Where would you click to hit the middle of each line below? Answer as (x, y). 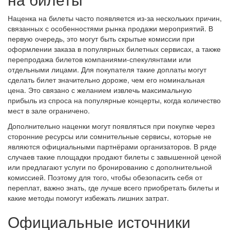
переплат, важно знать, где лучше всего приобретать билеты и (113, 187)
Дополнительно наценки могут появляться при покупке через (111, 126)
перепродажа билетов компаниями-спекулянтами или (99, 59)
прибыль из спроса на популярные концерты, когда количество (114, 100)
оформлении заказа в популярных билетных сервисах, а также (114, 49)
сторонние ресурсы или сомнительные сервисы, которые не (110, 136)
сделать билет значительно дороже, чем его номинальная (106, 79)
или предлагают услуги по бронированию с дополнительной (110, 167)
